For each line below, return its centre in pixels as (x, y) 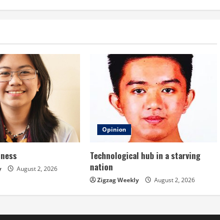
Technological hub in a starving (145, 155)
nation (101, 166)
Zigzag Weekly (118, 180)
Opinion (114, 129)
